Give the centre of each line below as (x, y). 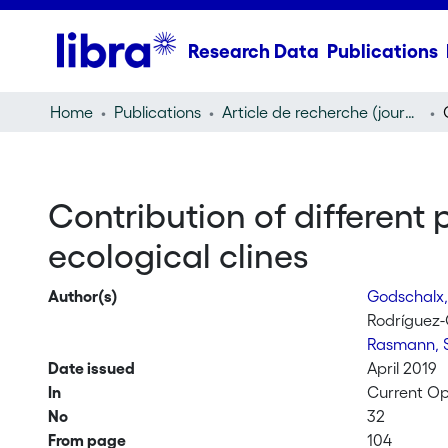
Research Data (253, 51)
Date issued (91, 368)
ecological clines (178, 256)
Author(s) (82, 296)
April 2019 (402, 368)
